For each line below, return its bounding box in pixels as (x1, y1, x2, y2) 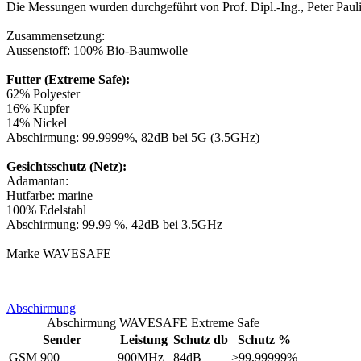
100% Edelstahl (6, 202, 86, 217)
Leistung (120, 332, 168, 346)
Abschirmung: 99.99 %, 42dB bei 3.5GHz (6, 217, 222, 231)
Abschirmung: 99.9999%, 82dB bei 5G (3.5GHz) (6, 130, 259, 144)
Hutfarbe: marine (6, 188, 93, 202)
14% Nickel (6, 115, 67, 130)
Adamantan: (6, 173, 68, 188)
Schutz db (173, 332, 228, 346)
